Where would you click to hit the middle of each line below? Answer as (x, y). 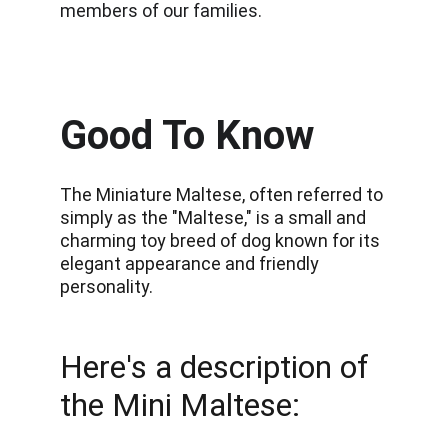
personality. (106, 286)
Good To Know (187, 135)
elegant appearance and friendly (191, 263)
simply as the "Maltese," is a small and (215, 217)
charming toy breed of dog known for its (222, 240)
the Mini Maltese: (180, 405)
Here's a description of (218, 367)
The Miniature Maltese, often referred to (223, 194)
